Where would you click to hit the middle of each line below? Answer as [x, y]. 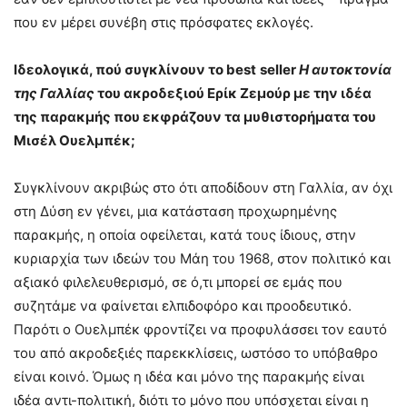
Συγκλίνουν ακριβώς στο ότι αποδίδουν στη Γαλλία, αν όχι [203, 188]
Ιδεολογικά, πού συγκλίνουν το [120, 70]
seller [278, 70]
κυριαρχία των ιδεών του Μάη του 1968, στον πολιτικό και [202, 259]
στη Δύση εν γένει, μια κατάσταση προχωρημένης [175, 212]
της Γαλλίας [54, 94]
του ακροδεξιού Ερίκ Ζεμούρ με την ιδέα [233, 94]
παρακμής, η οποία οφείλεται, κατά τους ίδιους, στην [185, 235]
